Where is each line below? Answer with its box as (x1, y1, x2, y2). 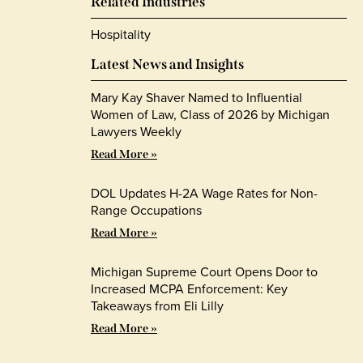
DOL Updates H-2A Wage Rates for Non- (91, 184, 318, 203)
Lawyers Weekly (91, 122, 181, 142)
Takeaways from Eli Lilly (91, 297, 224, 316)
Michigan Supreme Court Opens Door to (91, 263, 318, 282)
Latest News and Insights (91, 56, 244, 74)
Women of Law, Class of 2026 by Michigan (91, 105, 330, 125)
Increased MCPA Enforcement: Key (91, 280, 288, 299)
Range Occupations (91, 201, 202, 220)
